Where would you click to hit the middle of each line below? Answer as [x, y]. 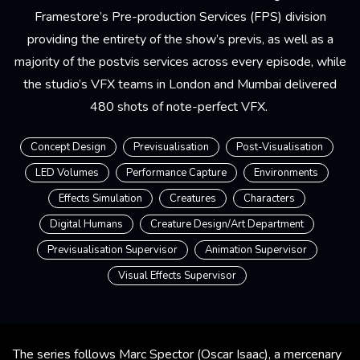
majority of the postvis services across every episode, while [180, 62]
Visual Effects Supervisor [177, 276]
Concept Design [68, 147]
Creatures [193, 199]
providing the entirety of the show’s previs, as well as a [180, 40]
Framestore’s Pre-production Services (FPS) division [180, 17]
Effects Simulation [100, 199]
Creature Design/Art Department [227, 225]
